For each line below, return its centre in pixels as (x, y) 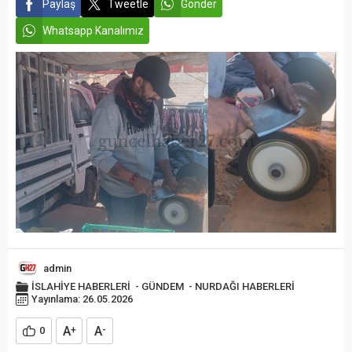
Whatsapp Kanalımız (93, 31)
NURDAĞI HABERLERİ (245, 287)
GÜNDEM (163, 287)
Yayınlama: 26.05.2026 (82, 299)
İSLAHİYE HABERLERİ (81, 287)
